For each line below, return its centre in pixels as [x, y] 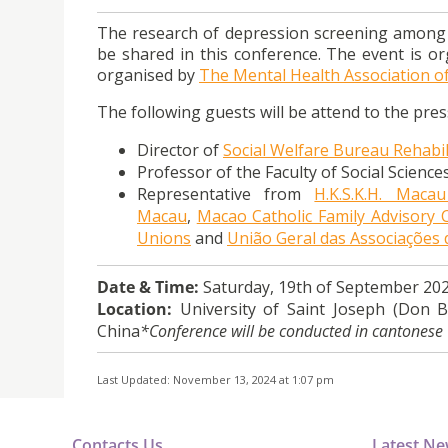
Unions [164, 238]
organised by [148, 75]
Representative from [226, 194]
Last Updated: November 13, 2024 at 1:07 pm [215, 380]
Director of [180, 150]
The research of [161, 33]
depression [266, 33]
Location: [134, 309]
